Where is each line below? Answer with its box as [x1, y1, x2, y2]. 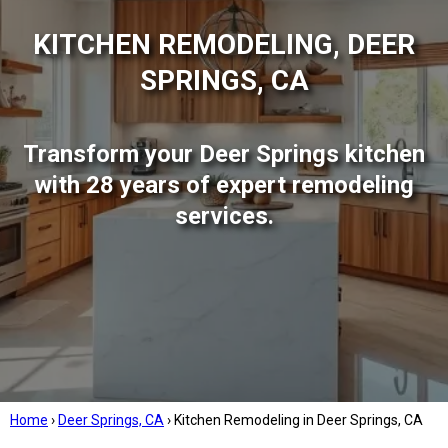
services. [174, 202, 274, 230]
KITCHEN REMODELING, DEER [33, 28, 415, 61]
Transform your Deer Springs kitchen [23, 140, 425, 168]
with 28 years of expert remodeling [34, 171, 414, 199]
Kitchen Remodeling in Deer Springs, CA [174, 412, 423, 428]
